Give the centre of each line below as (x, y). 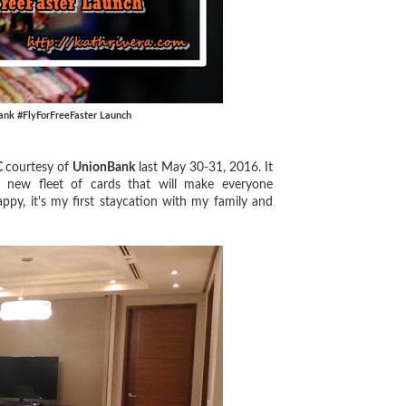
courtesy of (39, 168)
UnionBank (104, 168)
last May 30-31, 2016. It (204, 168)
